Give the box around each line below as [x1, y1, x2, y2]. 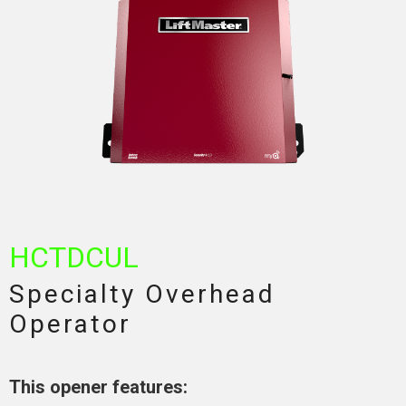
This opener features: [9, 376, 188, 399]
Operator [9, 309, 131, 340]
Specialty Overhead [9, 279, 275, 310]
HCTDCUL [9, 240, 139, 275]
